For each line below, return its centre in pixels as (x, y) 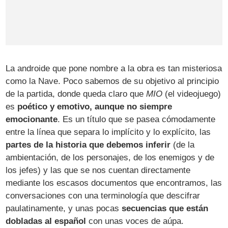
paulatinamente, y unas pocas (64, 209)
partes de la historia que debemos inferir (88, 145)
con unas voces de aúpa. (135, 221)
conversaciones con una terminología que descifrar (103, 196)
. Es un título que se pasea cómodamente (137, 120)
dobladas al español (46, 221)
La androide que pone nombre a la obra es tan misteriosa (114, 69)
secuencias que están (165, 209)
